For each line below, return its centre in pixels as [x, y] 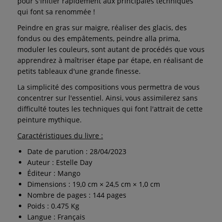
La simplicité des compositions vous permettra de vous [109, 87]
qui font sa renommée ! [56, 11]
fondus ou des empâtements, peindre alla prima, [99, 38]
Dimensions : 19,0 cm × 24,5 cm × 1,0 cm [94, 184]
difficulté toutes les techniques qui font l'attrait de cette [110, 109]
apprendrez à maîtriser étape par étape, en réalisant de [110, 60]
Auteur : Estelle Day [60, 162]
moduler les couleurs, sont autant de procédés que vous [111, 49]
